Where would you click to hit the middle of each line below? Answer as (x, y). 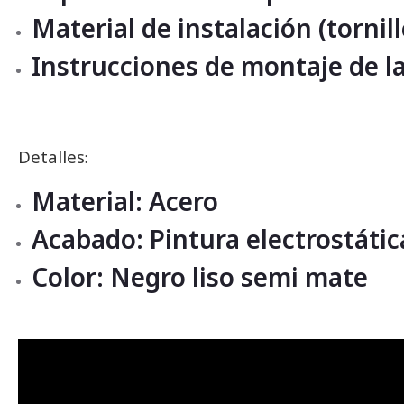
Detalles (51, 156)
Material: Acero (125, 201)
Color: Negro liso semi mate (200, 276)
